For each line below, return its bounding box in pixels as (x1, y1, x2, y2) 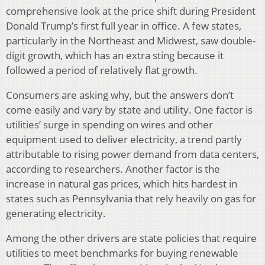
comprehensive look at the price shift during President (6, 4, 256, 18)
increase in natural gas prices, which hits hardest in (6, 176, 237, 190)
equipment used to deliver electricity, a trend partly (6, 132, 242, 146)
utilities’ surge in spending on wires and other (6, 117, 213, 131)
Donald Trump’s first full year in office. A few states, (6, 18, 241, 33)
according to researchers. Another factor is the (6, 161, 220, 176)
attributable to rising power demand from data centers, (6, 147, 259, 161)
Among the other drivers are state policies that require (6, 231, 257, 245)
